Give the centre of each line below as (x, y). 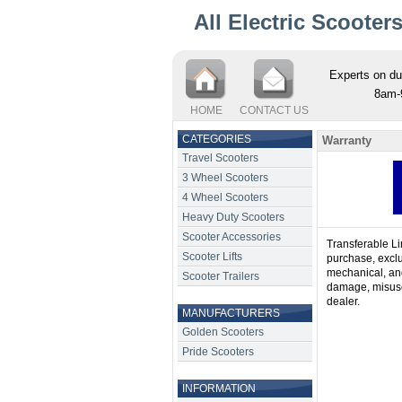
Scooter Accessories (232, 237)
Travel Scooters (220, 158)
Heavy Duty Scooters (233, 217)
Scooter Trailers (221, 276)
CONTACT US (274, 110)
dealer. (343, 301)
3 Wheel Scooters (225, 178)
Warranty (347, 140)
